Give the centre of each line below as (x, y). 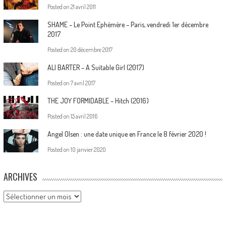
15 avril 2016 (84, 116)
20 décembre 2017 (91, 49)
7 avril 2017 (83, 83)
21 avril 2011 (83, 7)
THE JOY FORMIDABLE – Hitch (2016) (98, 100)
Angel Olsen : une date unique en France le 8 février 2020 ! (127, 134)
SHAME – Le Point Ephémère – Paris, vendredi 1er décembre (128, 24)
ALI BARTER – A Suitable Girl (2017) (96, 67)
